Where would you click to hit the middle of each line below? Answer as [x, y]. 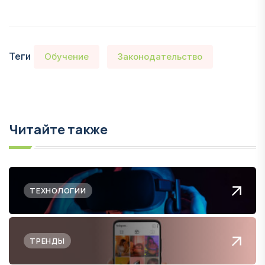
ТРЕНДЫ [47, 240]
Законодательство [160, 56]
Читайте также [58, 129]
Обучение [67, 56]
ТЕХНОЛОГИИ [58, 190]
